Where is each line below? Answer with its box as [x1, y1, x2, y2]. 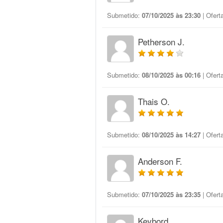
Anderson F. [138, 155, 182, 167]
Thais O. [138, 95, 170, 108]
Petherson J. [138, 35, 185, 48]
